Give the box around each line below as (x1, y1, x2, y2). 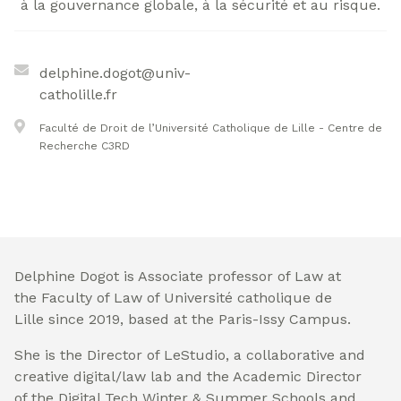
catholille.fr (39, 86, 117, 103)
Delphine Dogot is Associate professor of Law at (14, 268, 341, 285)
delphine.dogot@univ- (39, 64, 191, 81)
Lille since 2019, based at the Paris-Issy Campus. (14, 311, 351, 328)
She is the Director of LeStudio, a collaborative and (14, 346, 365, 363)
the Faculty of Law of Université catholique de (14, 289, 332, 306)
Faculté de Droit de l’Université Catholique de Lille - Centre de (39, 122, 382, 134)
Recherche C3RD (39, 140, 130, 152)
